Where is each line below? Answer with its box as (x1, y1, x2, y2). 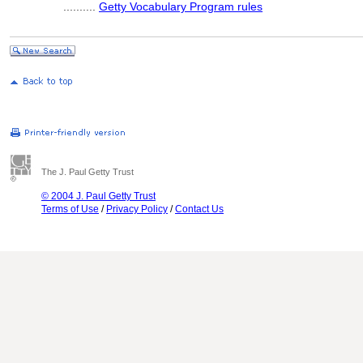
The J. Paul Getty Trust (41, 167, 134, 177)
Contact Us (175, 203, 224, 215)
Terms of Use (41, 203, 99, 215)
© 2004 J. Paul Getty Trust (41, 190, 156, 202)
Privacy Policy (106, 203, 168, 215)
